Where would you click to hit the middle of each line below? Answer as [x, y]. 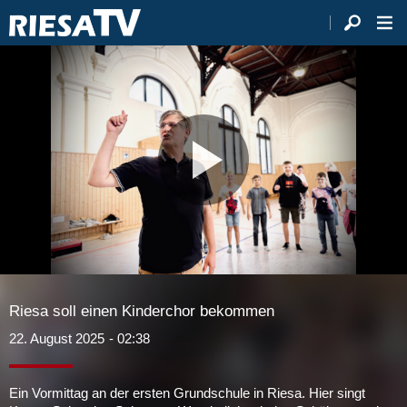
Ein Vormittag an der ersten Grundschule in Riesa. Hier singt [187, 393]
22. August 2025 [57, 338]
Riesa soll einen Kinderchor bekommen [142, 311]
